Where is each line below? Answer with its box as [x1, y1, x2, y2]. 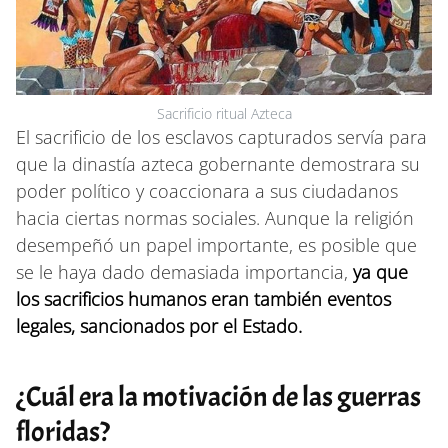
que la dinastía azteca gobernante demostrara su [16, 151, 420, 176]
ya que [353, 259, 408, 284]
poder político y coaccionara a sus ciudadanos [16, 178, 398, 203]
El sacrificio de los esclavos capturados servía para [16, 124, 427, 149]
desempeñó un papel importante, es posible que [16, 232, 417, 257]
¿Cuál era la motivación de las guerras [16, 378, 421, 415]
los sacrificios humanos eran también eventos [16, 286, 391, 311]
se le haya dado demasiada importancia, [16, 259, 353, 284]
